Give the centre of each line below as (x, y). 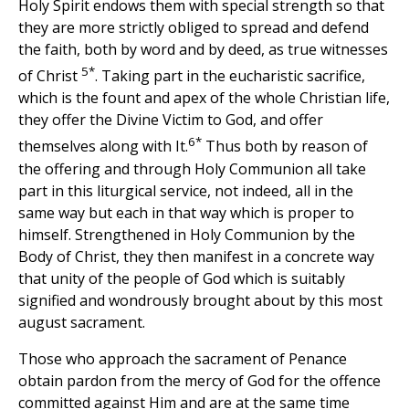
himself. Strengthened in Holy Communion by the (187, 234)
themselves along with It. (103, 147)
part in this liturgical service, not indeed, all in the (186, 190)
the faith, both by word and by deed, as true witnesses (203, 50)
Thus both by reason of (285, 147)
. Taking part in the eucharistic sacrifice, (230, 76)
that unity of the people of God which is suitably (182, 278)
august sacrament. (82, 322)
